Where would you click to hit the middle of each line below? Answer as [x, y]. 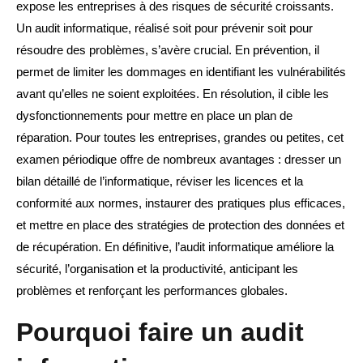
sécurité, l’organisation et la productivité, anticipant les [157, 269]
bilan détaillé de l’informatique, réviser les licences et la [160, 181]
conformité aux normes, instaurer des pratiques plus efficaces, [181, 203]
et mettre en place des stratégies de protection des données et [180, 225]
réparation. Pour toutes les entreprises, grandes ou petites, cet [180, 138]
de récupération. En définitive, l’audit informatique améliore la [175, 247]
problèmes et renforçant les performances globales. [152, 291]
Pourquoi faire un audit [160, 333]
